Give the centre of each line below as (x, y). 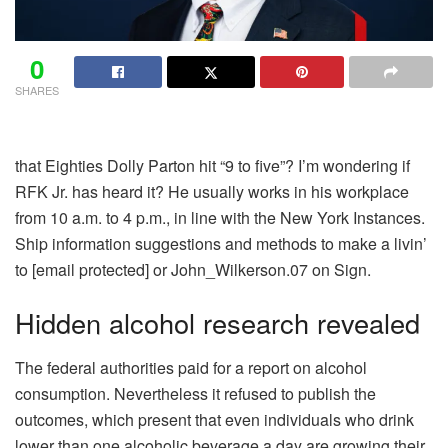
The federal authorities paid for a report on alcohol (191, 368)
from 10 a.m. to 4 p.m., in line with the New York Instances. (220, 217)
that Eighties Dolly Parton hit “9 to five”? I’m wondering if (212, 165)
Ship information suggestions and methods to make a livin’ (221, 243)
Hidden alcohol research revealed (217, 323)
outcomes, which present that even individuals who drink (214, 420)
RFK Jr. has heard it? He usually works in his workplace (212, 191)
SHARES (37, 89)
